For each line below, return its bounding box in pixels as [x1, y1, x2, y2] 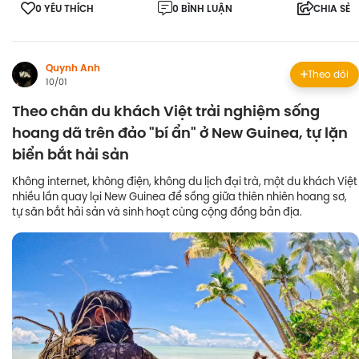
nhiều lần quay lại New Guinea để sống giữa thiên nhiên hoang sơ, [12, 188, 347, 204]
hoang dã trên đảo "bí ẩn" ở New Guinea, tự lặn [12, 121, 348, 144]
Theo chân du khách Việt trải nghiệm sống [12, 99, 320, 123]
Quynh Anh [46, 60, 100, 75]
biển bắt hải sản [12, 143, 129, 166]
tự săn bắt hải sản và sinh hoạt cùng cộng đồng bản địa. [12, 204, 302, 219]
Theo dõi [308, 67, 349, 81]
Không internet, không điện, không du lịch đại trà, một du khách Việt [12, 173, 357, 188]
